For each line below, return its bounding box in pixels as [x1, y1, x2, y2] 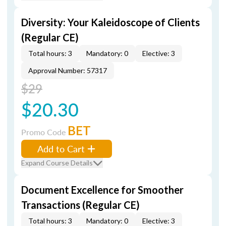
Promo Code [21, 126, 68, 138]
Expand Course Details [21, 158, 93, 167]
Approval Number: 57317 [28, 66, 107, 75]
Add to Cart [37, 142, 85, 155]
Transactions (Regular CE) [21, 199, 140, 211]
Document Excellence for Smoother [21, 184, 184, 196]
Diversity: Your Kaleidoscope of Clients [21, 16, 200, 28]
